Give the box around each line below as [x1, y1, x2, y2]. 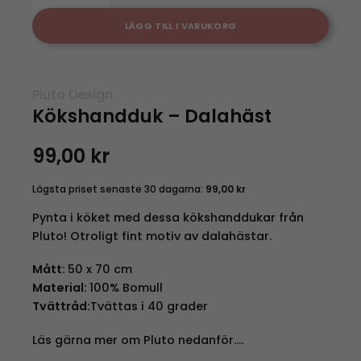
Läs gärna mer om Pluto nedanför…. [31, 332, 243, 349]
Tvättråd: [31, 298, 90, 315]
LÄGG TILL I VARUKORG [124, 19, 237, 32]
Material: [31, 280, 89, 297]
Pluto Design [31, 85, 113, 104]
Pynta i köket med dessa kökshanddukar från [31, 209, 304, 226]
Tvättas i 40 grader [89, 298, 208, 315]
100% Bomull [89, 280, 163, 297]
